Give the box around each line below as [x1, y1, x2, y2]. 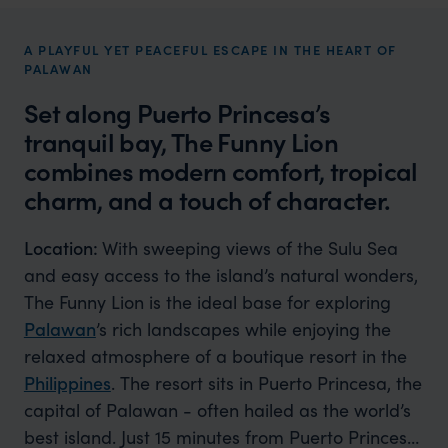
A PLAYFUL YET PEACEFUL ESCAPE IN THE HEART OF [24, 40, 397, 60]
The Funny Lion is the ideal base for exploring [23, 289, 391, 315]
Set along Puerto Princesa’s [24, 94, 331, 132]
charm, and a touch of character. [24, 181, 391, 219]
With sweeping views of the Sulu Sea [101, 235, 398, 261]
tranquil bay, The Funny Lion [24, 123, 339, 161]
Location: [23, 235, 102, 261]
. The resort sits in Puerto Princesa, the [110, 370, 422, 396]
